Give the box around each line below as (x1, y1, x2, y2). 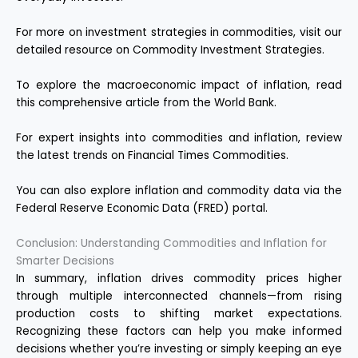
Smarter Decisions (16, 253, 114, 268)
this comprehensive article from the (16, 94, 214, 110)
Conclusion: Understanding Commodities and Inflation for (16, 235, 327, 251)
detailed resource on (16, 42, 133, 58)
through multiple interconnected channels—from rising (16, 288, 342, 304)
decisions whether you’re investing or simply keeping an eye (16, 340, 342, 356)
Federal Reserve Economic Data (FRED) (16, 200, 229, 216)
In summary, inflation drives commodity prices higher (16, 270, 342, 286)
